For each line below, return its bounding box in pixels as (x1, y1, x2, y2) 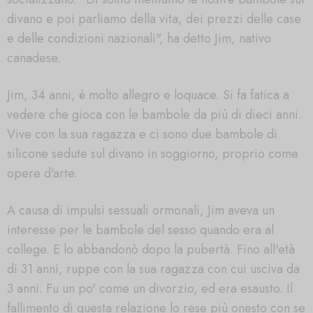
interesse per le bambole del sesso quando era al (7, 221, 274, 240)
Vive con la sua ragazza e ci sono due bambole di (7, 125, 277, 144)
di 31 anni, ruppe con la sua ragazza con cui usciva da (7, 260, 300, 279)
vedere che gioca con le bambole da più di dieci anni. (7, 105, 302, 124)
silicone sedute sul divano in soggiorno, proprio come (7, 145, 298, 163)
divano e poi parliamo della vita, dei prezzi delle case (7, 10, 301, 29)
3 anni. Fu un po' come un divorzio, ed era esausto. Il (7, 279, 293, 298)
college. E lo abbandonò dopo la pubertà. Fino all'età (7, 240, 295, 259)
